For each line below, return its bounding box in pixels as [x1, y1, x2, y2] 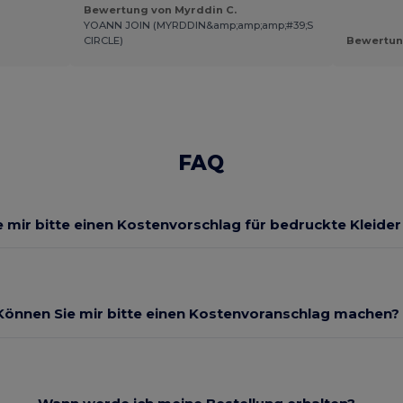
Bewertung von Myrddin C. [83, 4, 237, 17]
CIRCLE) [83, 34, 123, 48]
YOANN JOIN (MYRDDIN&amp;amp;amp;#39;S [83, 19, 313, 32]
